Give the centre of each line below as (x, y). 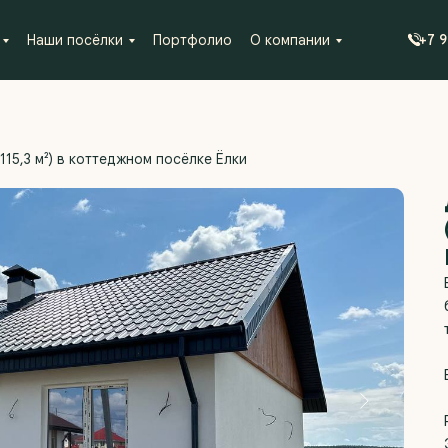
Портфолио (192, 40)
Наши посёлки (74, 40)
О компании (290, 40)
